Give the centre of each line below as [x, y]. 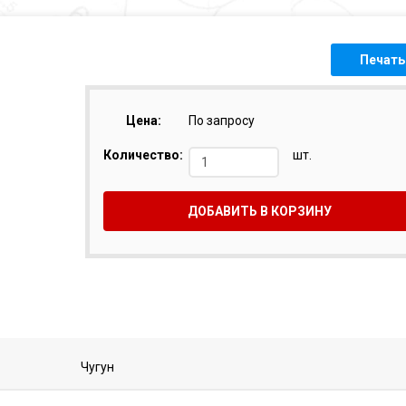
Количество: [143, 155]
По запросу [221, 121]
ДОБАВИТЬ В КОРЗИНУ [260, 211]
